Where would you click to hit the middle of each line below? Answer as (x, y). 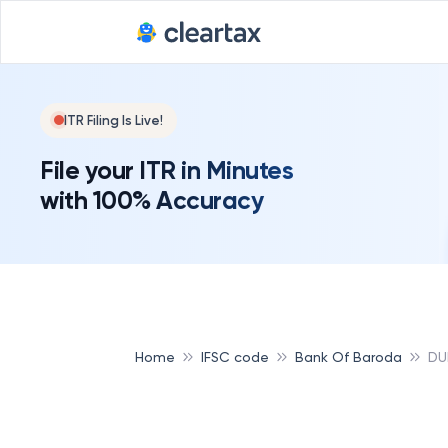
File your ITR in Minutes (166, 170)
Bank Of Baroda (348, 356)
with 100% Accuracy (151, 200)
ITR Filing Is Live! (113, 120)
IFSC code (235, 356)
